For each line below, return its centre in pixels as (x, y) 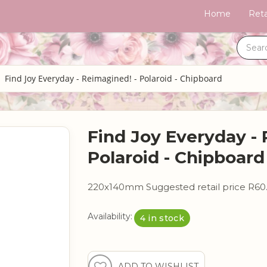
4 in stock (162, 218)
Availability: (110, 216)
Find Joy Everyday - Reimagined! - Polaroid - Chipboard (114, 78)
